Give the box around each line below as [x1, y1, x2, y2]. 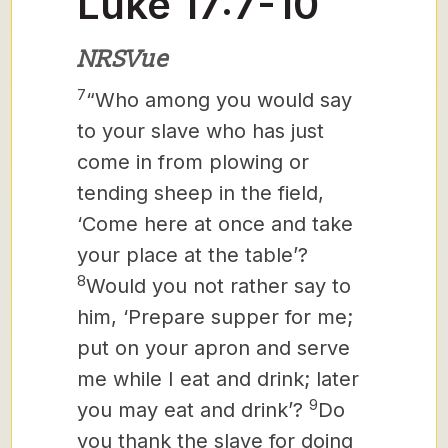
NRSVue [77, 45, 168, 74]
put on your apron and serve [77, 336, 350, 360]
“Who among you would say [86, 88, 352, 112]
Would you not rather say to [86, 274, 351, 298]
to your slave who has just [77, 119, 324, 143]
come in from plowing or [77, 150, 309, 174]
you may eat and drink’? [77, 398, 303, 422]
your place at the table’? [77, 243, 308, 267]
